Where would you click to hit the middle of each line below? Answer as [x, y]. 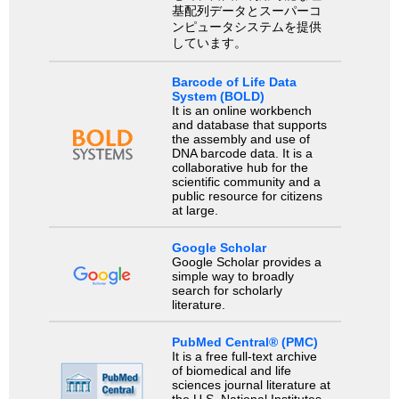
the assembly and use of [240, 138]
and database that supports [249, 124]
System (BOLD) [218, 96]
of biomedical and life [231, 371]
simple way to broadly [232, 277]
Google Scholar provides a [246, 262]
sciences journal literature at [251, 385]
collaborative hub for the [240, 167]
